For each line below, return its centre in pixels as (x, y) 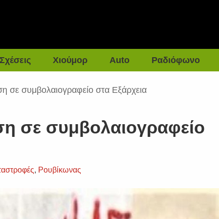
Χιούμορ (70, 60)
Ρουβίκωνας (60, 170)
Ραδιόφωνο (176, 60)
